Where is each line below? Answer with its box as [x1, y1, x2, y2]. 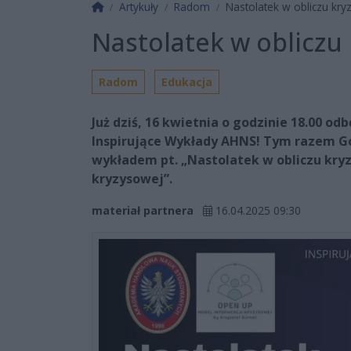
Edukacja [161, 74, 212, 89]
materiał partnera [92, 202, 194, 218]
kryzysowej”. [92, 169, 172, 187]
